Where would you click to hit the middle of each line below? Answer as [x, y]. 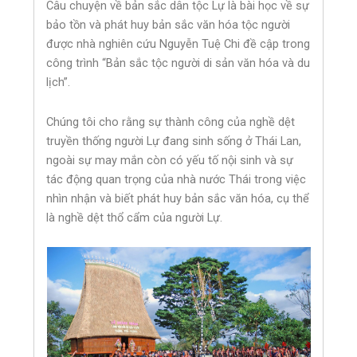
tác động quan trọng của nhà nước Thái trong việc [177, 179]
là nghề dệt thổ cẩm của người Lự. [135, 217]
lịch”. [59, 82]
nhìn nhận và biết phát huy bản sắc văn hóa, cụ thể [178, 198]
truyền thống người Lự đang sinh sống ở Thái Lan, [174, 141]
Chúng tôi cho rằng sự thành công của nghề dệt [171, 122]
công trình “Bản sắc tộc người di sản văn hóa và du [178, 63]
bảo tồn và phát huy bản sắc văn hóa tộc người [169, 25]
